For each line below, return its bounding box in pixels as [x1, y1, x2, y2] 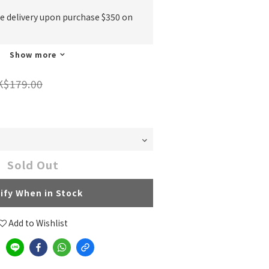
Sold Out [7, 157, 59, 172]
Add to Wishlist [8, 217, 68, 229]
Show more [10, 49, 56, 59]
